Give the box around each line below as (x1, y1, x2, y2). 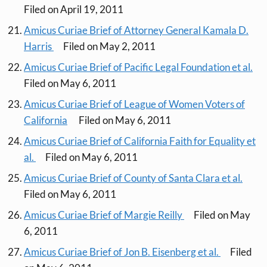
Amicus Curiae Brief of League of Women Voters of (24, 98, 245, 111)
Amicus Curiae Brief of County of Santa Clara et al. (24, 172, 243, 185)
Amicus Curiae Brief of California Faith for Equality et (24, 135, 256, 148)
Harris (24, 40, 54, 53)
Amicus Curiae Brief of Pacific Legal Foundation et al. (24, 61, 253, 74)
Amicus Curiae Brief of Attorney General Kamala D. (24, 24, 249, 37)
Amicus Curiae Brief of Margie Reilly (24, 209, 184, 222)
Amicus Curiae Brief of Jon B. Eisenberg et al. (24, 246, 221, 259)
